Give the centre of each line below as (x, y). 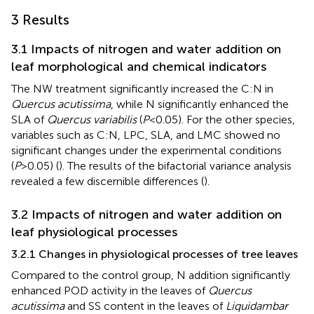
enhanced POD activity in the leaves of (110, 290)
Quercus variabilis (92, 119)
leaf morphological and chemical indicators (139, 66)
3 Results (40, 19)
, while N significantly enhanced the (200, 104)
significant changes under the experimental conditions (146, 150)
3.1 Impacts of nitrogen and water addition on (146, 49)
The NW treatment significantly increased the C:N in (142, 88)
